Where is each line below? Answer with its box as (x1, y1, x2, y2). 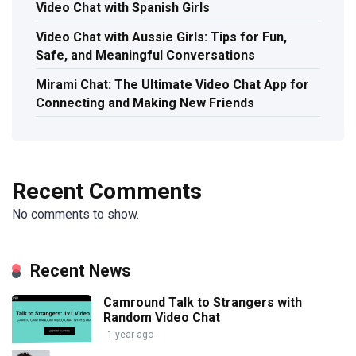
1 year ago (107, 328, 153, 340)
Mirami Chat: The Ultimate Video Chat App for (36, 77, 309, 93)
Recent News (30, 260, 131, 281)
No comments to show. (12, 206, 139, 222)
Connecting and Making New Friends (36, 95, 254, 111)
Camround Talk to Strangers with (103, 294, 302, 310)
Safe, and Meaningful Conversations (36, 48, 255, 64)
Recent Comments (12, 177, 202, 204)
